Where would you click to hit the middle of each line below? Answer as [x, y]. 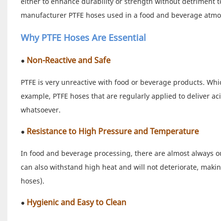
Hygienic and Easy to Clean [76, 202]
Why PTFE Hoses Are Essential [83, 37]
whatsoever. [40, 110]
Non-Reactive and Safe [68, 60]
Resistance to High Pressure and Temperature [112, 131]
